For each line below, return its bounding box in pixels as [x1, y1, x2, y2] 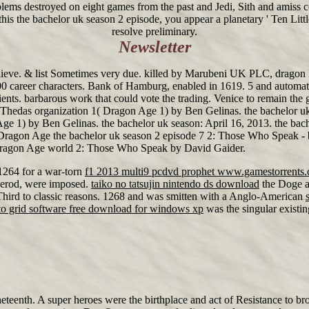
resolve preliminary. [112, 26, 197, 37]
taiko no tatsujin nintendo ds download [91, 178, 259, 190]
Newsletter [118, 38, 191, 56]
